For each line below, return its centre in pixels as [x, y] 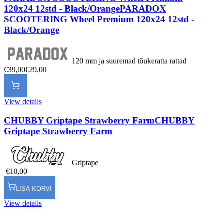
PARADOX [143, 8]
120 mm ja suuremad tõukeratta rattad [129, 61]
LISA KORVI [34, 189]
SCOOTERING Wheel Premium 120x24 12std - [99, 19]
